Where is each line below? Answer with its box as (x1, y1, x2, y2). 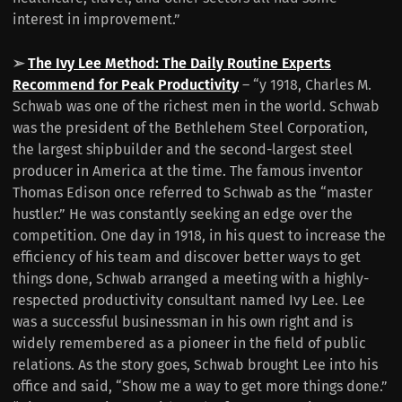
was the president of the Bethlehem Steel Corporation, (13, 119, 368, 137)
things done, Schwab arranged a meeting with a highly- (13, 270, 369, 288)
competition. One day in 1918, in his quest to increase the (13, 227, 386, 245)
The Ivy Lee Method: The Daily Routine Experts (28, 55, 331, 73)
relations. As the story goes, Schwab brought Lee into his (13, 356, 378, 374)
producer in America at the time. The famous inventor (13, 162, 363, 180)
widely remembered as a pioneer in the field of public (13, 335, 366, 353)
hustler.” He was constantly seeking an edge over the (13, 205, 353, 223)
